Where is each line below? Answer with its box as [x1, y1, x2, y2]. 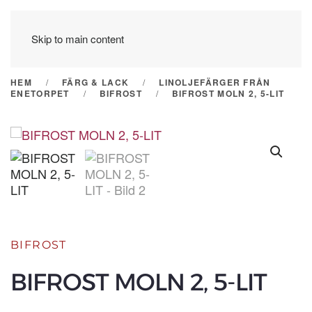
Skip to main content [31, 31, 124, 46]
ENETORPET [10, 87, 70, 100]
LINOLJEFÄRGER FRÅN [159, 76, 271, 88]
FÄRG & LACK [61, 76, 130, 88]
